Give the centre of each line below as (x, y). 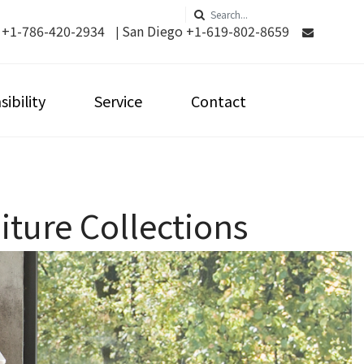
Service (118, 101)
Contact (219, 101)
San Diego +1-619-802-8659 (206, 31)
